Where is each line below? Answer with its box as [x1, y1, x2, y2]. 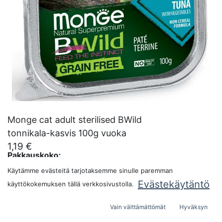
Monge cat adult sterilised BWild [7, 114, 142, 125]
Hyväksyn [179, 203, 208, 211]
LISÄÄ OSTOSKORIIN [40, 193, 137, 206]
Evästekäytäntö [138, 178, 210, 191]
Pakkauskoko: [7, 150, 61, 160]
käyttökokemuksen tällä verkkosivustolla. [7, 179, 134, 188]
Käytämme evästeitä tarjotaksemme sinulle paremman [7, 166, 173, 175]
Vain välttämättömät [110, 203, 166, 211]
